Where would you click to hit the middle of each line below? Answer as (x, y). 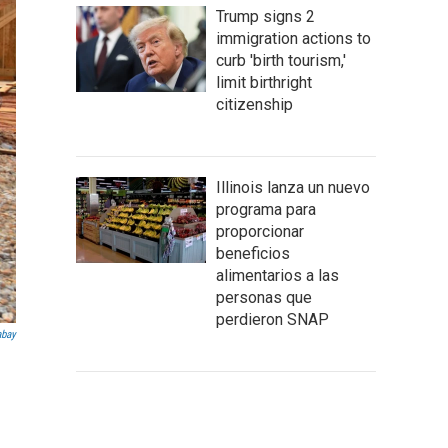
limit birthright (264, 82)
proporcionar (260, 231)
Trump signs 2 (265, 16)
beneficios (253, 253)
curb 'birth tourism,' (281, 60)
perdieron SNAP (272, 319)
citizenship (254, 104)
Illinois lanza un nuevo (293, 187)
